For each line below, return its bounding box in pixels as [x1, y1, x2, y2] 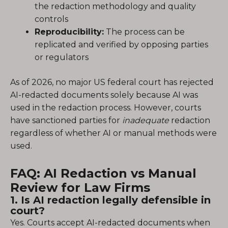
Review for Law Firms [10, 180, 150, 195]
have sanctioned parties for [10, 116, 122, 125]
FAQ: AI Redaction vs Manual [10, 166, 196, 181]
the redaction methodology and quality [35, 2, 196, 11]
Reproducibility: [35, 27, 104, 37]
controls [35, 14, 68, 24]
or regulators [35, 52, 89, 62]
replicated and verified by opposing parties [35, 40, 208, 49]
